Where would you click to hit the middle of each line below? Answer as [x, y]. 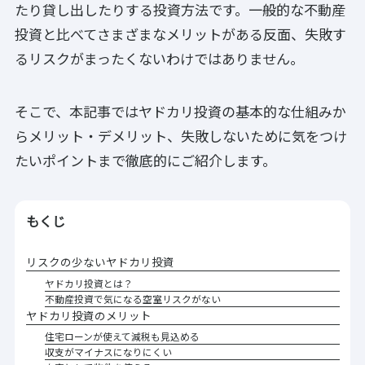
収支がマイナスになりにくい [109, 351]
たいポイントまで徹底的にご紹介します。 [145, 160]
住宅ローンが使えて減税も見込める [123, 336]
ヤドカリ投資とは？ [89, 283]
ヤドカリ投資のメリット [88, 315]
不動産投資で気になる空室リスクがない [133, 298]
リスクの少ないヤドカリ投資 [100, 262]
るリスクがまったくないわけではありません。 [159, 59]
